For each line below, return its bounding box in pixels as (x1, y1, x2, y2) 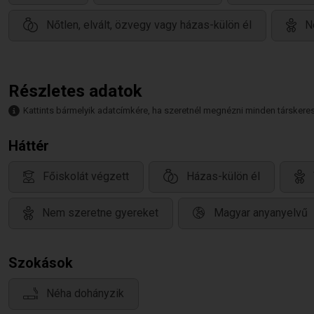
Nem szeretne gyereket (42, 206, 158, 220)
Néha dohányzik (46, 287, 124, 301)
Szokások (8, 254, 73, 271)
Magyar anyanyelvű (214, 206, 308, 220)
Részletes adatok (8, 81, 142, 101)
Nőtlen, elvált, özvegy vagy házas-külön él (46, 18, 252, 32)
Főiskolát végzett (43, 170, 129, 184)
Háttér (8, 137, 49, 154)
